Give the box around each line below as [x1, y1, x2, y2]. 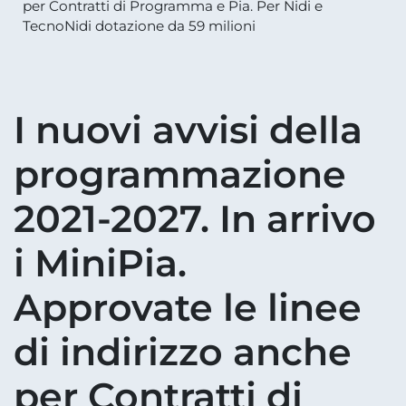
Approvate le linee [14, 284, 362, 330]
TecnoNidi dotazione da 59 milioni [22, 17, 256, 35]
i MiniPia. [14, 239, 187, 285]
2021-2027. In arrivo [14, 195, 376, 241]
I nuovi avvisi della [14, 106, 362, 152]
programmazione [14, 150, 346, 197]
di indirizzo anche [14, 328, 352, 374]
